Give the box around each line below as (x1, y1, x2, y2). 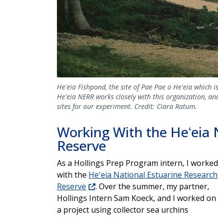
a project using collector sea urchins (57, 204, 188, 216)
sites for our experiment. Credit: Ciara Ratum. (57, 102, 197, 111)
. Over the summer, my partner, (95, 181, 209, 192)
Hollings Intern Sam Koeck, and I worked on (57, 193, 216, 204)
